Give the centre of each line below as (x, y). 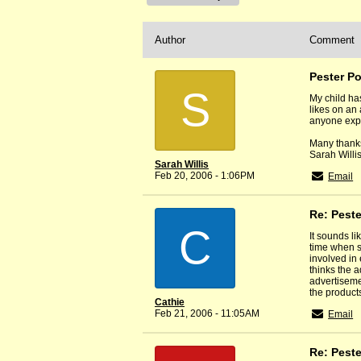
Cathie (170, 303)
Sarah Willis (182, 165)
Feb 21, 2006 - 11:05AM (207, 314)
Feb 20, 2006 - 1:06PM (205, 176)
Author (170, 40)
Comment (332, 40)
